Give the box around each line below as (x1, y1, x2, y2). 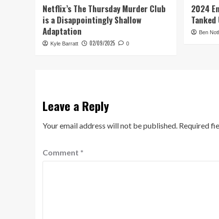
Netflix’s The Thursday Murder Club (43, 2, 166, 15)
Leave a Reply (43, 96, 109, 114)
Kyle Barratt (50, 40, 78, 46)
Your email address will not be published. (43, 120, 177, 130)
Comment (43, 147, 80, 157)
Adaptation (43, 24, 82, 37)
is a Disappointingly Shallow (43, 13, 141, 26)
